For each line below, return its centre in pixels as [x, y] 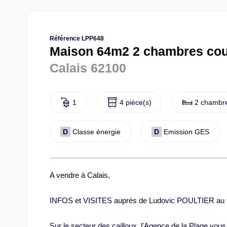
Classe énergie [97, 131]
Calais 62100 [88, 68]
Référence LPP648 [77, 39]
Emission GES [186, 131]
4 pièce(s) [136, 103]
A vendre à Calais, [80, 175]
